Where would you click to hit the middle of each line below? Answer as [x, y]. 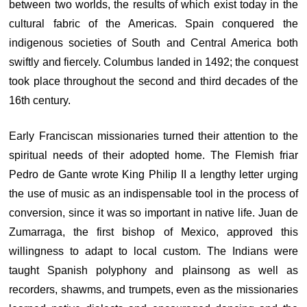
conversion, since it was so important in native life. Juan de [153, 213]
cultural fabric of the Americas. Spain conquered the [153, 24]
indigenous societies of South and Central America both [153, 43]
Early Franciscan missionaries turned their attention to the [153, 136]
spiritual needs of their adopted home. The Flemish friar [153, 155]
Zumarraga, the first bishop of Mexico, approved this [153, 232]
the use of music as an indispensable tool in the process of [153, 194]
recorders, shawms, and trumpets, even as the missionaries [153, 290]
